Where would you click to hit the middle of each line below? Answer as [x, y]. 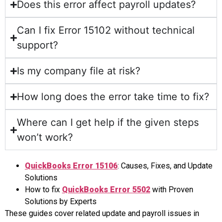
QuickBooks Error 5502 [106, 190]
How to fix [43, 190]
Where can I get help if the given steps [108, 123]
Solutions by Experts [61, 202]
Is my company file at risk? [79, 71]
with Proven [173, 190]
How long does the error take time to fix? [113, 97]
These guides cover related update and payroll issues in [102, 214]
